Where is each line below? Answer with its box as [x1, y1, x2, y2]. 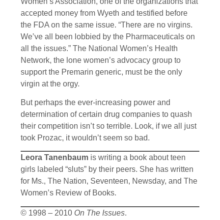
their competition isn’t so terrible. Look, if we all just [21, 121, 196, 130]
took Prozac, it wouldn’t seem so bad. [21, 133, 150, 142]
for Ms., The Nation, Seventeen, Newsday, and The [21, 177, 197, 186]
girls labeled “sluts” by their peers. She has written [21, 165, 193, 174]
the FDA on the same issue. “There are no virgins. [21, 20, 192, 29]
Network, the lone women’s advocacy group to [21, 55, 181, 64]
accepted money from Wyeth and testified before [21, 8, 188, 17]
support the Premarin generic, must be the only [21, 67, 182, 76]
